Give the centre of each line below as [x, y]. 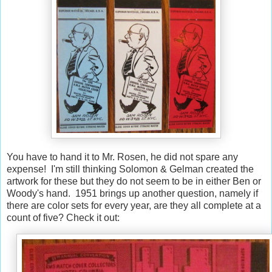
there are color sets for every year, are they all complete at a [134, 206]
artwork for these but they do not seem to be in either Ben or [134, 182]
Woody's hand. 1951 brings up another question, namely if [132, 194]
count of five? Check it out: [63, 218]
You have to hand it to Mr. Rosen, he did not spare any [122, 157]
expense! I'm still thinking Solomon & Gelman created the [130, 169]
